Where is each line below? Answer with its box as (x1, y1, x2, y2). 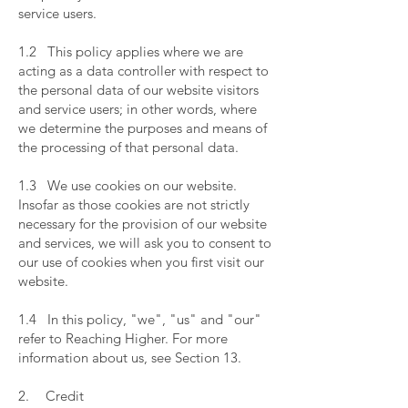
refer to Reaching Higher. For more (18, 330, 228, 347)
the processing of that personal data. (18, 138, 242, 156)
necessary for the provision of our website (18, 215, 267, 232)
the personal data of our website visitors (18, 81, 259, 98)
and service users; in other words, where (18, 100, 257, 117)
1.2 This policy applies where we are (18, 43, 243, 60)
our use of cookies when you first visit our (18, 253, 264, 270)
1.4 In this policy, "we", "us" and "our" (18, 311, 261, 328)
